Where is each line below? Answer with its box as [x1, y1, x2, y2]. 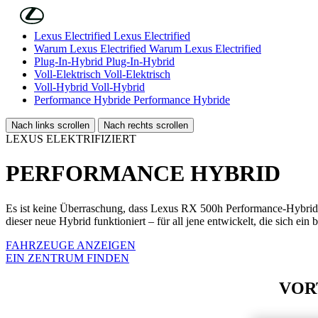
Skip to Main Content [6, 6, 105, 18]
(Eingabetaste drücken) [105, 6, 208, 18]
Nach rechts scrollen [104, 120, 188, 131]
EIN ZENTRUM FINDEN [6, 251, 129, 264]
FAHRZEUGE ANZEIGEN [6, 238, 136, 251]
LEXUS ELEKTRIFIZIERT [6, 133, 136, 145]
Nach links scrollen [11, 120, 89, 131]
